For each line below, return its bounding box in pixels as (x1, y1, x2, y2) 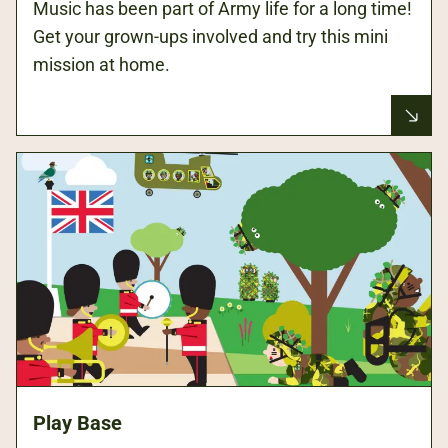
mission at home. (33, 54, 170, 76)
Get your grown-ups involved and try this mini (33, 26, 388, 48)
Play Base (33, 411, 122, 436)
